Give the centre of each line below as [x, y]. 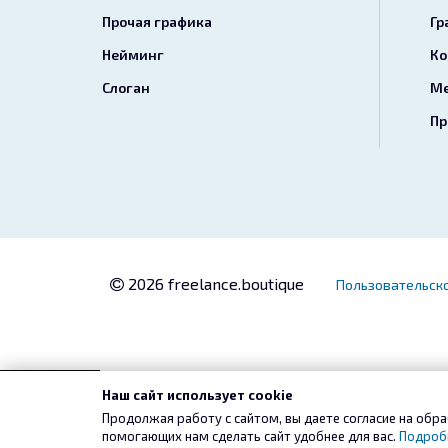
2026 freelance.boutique [213, 283]
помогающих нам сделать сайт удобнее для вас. [250, 436]
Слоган [126, 87]
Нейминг [133, 54]
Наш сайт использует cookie [197, 395]
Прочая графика [157, 21]
